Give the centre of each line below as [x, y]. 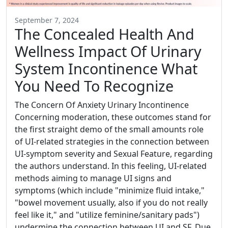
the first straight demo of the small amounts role [109, 129]
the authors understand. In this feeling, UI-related [111, 166]
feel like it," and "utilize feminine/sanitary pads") [107, 215]
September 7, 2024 [47, 20]
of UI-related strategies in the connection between [112, 141]
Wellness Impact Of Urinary [108, 51]
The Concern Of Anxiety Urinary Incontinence [102, 105]
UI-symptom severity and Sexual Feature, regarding [114, 153]
